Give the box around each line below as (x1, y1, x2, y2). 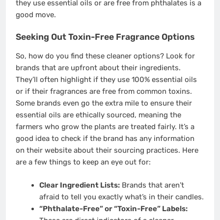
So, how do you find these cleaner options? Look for (16, 52, 195, 61)
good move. (16, 10, 56, 20)
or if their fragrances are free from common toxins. (16, 87, 192, 96)
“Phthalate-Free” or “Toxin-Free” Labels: (39, 204, 188, 213)
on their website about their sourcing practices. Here (16, 146, 198, 155)
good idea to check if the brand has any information (16, 134, 194, 143)
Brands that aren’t (119, 180, 184, 190)
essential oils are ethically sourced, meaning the (16, 110, 181, 120)
